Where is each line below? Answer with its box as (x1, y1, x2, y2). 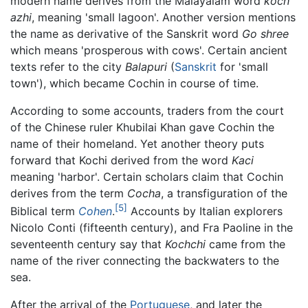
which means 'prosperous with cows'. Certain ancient (10, 43, 287, 57)
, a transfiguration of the (161, 186, 287, 200)
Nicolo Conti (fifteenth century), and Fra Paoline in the (10, 220, 293, 234)
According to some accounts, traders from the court (10, 103, 284, 118)
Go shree (242, 26, 289, 41)
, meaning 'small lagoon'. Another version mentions (32, 10, 296, 24)
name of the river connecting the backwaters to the (10, 253, 279, 267)
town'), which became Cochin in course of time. (10, 76, 258, 90)
